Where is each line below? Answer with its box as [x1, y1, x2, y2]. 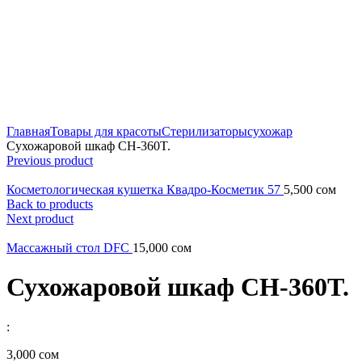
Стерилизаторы [162, 124, 247, 138]
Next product [6, 212, 74, 225]
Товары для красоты [50, 124, 162, 138]
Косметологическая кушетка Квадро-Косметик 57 [6, 183, 284, 196]
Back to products [6, 197, 93, 211]
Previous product [6, 154, 93, 167]
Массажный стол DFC [6, 241, 133, 255]
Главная [6, 124, 50, 138]
